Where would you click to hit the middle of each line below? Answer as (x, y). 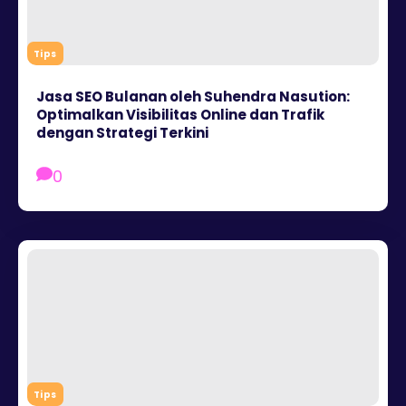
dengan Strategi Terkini (122, 132)
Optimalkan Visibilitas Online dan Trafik (180, 114)
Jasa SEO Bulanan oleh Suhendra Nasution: (193, 96)
